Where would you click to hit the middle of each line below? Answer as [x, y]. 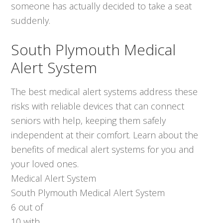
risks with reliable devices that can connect [98, 106]
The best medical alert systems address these [105, 92]
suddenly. [31, 21]
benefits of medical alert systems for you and [103, 150]
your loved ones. [45, 164]
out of [30, 207]
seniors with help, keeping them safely [89, 121]
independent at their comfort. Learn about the [105, 135]
